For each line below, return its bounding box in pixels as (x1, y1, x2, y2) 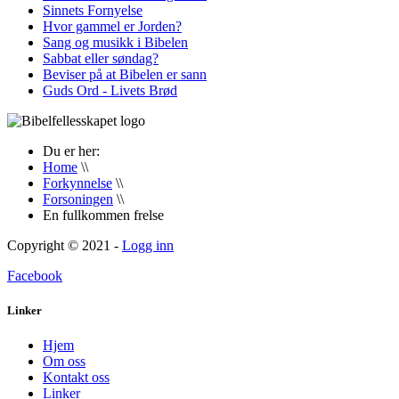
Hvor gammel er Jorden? (43, 19, 182, 35)
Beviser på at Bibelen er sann (43, 67, 207, 83)
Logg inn (122, 238, 174, 254)
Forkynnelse (43, 175, 112, 191)
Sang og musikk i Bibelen (43, 35, 188, 51)
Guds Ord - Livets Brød (43, 83, 177, 99)
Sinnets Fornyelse (43, 3, 142, 19)
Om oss (43, 354, 85, 370)
